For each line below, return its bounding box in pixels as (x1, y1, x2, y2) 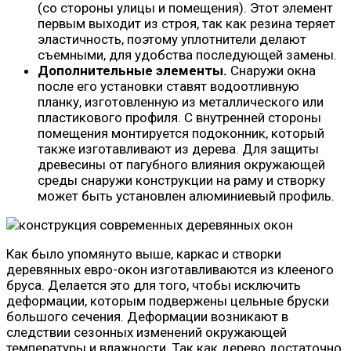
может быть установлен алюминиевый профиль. (38, 187, 335, 204)
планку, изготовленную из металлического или (38, 93, 324, 110)
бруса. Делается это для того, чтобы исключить (6, 277, 301, 293)
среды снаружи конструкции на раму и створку (38, 172, 325, 188)
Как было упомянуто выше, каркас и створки (6, 245, 281, 262)
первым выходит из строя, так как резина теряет (38, 15, 335, 31)
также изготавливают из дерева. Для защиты (38, 140, 319, 157)
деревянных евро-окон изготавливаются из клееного (6, 261, 334, 277)
